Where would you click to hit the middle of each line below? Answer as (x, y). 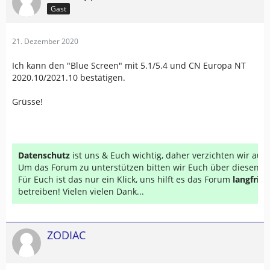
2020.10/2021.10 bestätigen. (69, 78)
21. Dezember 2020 (45, 42)
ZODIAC (66, 235)
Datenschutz (44, 155)
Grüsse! (27, 102)
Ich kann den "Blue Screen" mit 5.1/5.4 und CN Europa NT (129, 66)
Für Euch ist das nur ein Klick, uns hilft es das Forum (125, 180)
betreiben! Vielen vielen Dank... (81, 192)
